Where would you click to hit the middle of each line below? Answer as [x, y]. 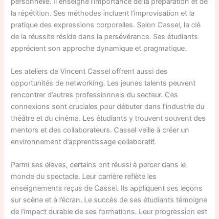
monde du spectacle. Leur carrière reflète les [84, 177]
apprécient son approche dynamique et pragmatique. [99, 48]
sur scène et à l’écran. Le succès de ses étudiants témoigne [109, 200]
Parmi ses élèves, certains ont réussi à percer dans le [99, 165]
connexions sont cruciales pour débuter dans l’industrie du [108, 106]
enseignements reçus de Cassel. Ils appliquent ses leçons [107, 188]
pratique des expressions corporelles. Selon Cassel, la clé [106, 25]
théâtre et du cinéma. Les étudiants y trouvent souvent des [109, 118]
